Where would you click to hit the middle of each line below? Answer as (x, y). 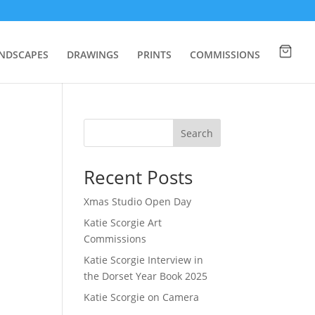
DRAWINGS (93, 54)
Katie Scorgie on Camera (142, 297)
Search (197, 133)
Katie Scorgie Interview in (144, 260)
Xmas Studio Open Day (138, 201)
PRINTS (154, 54)
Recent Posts (139, 177)
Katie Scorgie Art (123, 223)
